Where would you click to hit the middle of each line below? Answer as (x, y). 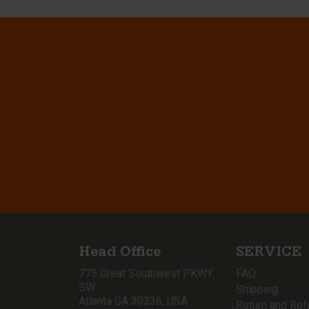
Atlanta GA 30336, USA (133, 301)
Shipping (257, 289)
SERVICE (269, 254)
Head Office (120, 254)
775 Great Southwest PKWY (146, 273)
